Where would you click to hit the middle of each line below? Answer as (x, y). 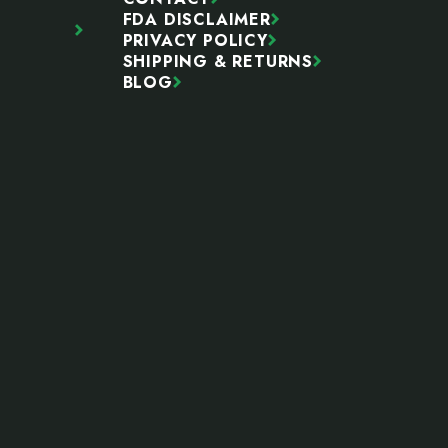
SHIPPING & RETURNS (218, 61)
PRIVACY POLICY (195, 40)
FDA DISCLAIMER (196, 19)
